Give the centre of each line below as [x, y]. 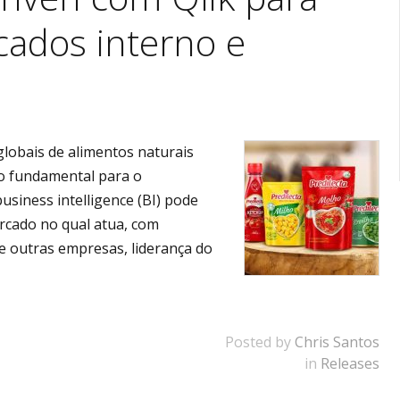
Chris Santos [337, 342]
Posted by [260, 342]
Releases [350, 363]
